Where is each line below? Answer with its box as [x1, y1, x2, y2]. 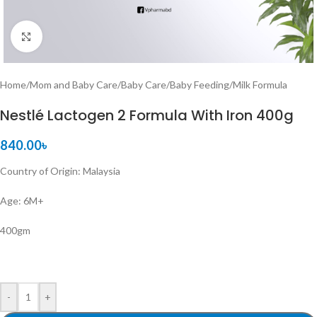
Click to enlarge [42, 30, 110, 42]
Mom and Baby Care [30, 79, 117, 91]
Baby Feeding [170, 79, 229, 91]
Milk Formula [233, 79, 287, 91]
